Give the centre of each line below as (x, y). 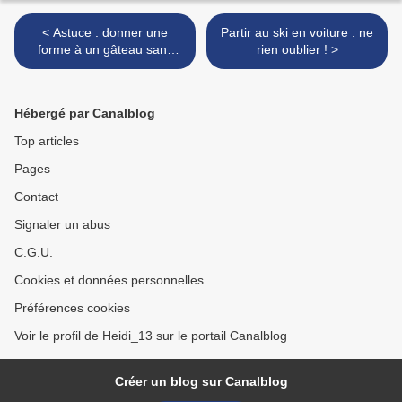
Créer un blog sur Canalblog (201, 382)
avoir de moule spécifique (105, 67)
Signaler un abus (62, 225)
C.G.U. (34, 253)
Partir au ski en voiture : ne (297, 33)
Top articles (47, 141)
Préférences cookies (72, 308)
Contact (36, 197)
